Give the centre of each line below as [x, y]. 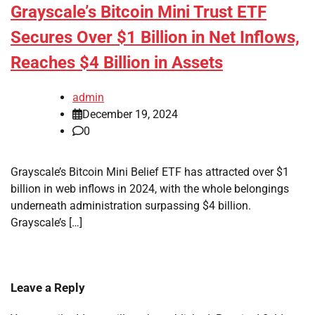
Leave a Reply [48, 288]
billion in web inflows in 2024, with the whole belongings [150, 189]
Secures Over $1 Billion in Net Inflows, [155, 38]
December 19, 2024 [130, 115]
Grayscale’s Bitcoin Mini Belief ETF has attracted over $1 [150, 172]
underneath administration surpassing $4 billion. [131, 206]
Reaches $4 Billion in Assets [117, 63]
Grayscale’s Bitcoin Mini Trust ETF [139, 12]
